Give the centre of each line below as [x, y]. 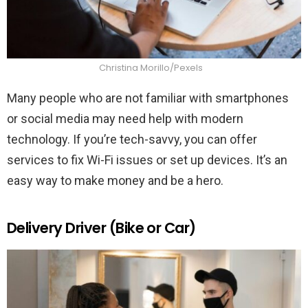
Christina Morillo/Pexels [151, 68]
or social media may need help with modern [125, 119]
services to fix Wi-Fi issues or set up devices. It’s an [147, 160]
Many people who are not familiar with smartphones [148, 98]
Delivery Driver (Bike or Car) [101, 228]
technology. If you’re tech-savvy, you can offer [132, 140]
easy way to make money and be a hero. [115, 181]
